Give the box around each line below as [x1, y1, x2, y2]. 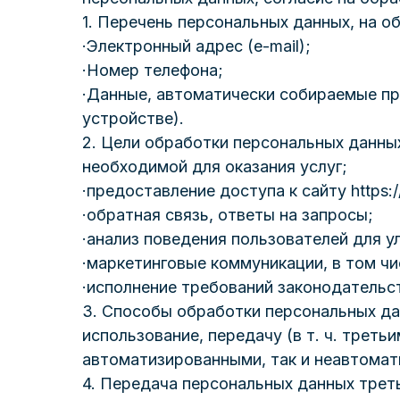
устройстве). [82, 109, 184, 128]
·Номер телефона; [82, 61, 223, 79]
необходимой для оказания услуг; [82, 157, 347, 176]
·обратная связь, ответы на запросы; [82, 205, 373, 224]
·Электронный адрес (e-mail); [82, 37, 311, 55]
